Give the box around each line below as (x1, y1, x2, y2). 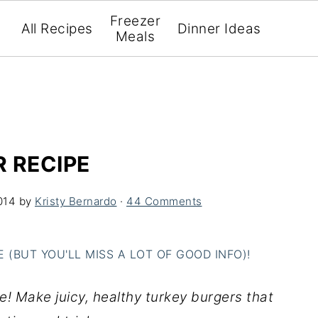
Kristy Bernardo (35, 194, 117, 208)
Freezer (109, 13, 160, 29)
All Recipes (21, 21, 93, 37)
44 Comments (126, 194, 202, 208)
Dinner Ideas (177, 21, 261, 37)
